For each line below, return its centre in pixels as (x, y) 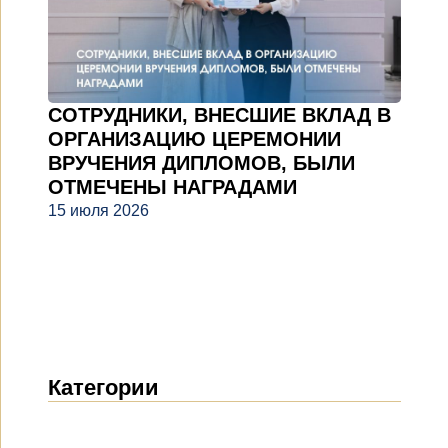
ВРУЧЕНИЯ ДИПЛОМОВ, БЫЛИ (201, 162)
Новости (81, 424)
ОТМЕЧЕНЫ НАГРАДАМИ (172, 186)
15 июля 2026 (98, 210)
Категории (103, 387)
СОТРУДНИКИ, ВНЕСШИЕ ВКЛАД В (219, 114)
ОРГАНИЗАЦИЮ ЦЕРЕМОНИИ (194, 138)
